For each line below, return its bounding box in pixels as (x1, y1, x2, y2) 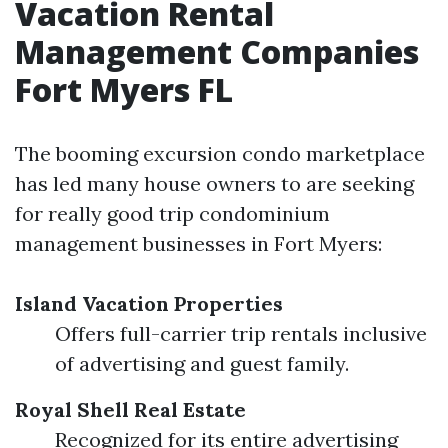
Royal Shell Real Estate (15, 397, 246, 422)
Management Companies (15, 30, 419, 73)
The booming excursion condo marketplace (15, 141, 425, 166)
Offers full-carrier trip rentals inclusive (55, 321, 427, 346)
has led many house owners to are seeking (15, 171, 414, 196)
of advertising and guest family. (55, 351, 349, 376)
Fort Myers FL (15, 68, 233, 111)
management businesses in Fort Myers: (15, 231, 382, 256)
